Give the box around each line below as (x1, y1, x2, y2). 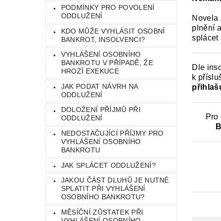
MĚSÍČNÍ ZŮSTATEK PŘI (61, 208, 144, 216)
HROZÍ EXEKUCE (61, 67, 119, 75)
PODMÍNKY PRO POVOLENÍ (61, 3, 155, 12)
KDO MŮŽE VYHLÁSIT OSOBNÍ (61, 27, 165, 35)
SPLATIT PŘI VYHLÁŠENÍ (61, 184, 146, 193)
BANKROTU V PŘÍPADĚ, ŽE (61, 59, 153, 67)
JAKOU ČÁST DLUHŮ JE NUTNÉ (61, 176, 169, 184)
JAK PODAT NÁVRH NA (61, 82, 139, 90)
